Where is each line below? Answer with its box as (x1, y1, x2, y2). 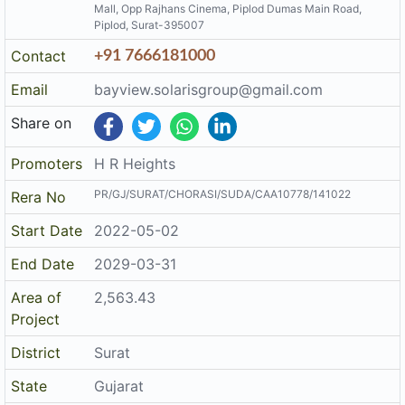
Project (11, 309, 61, 328)
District (11, 343, 61, 362)
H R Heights (94, 154, 176, 173)
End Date (11, 254, 75, 273)
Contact (11, 46, 67, 65)
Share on (11, 113, 72, 132)
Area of (11, 287, 62, 306)
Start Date (11, 221, 83, 240)
